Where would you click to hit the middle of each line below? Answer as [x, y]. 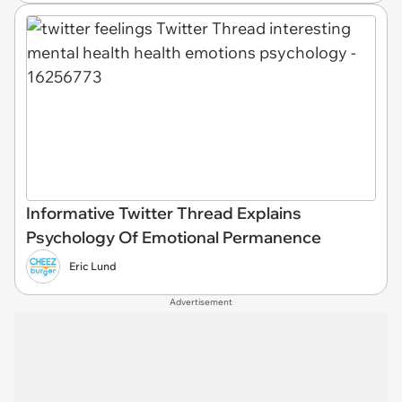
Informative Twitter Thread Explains [164, 213]
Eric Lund [93, 266]
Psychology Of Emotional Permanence [174, 237]
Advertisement [201, 301]
